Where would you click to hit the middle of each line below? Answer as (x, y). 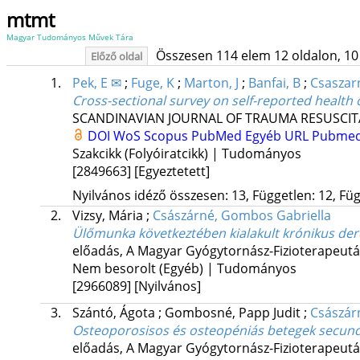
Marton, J (211, 83)
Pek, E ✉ (96, 83)
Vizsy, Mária (109, 216)
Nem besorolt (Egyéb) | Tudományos (184, 269)
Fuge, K (152, 83)
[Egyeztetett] (172, 172)
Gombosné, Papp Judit (234, 313)
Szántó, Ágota (115, 313)
